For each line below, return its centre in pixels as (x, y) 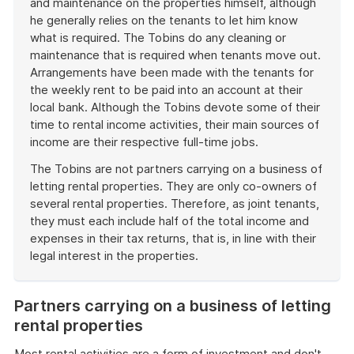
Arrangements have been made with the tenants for (172, 72)
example (53, 307)
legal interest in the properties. (114, 256)
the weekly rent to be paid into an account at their (166, 90)
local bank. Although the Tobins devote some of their (175, 107)
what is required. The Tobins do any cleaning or (158, 38)
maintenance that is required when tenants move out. (175, 55)
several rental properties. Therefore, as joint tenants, (175, 203)
